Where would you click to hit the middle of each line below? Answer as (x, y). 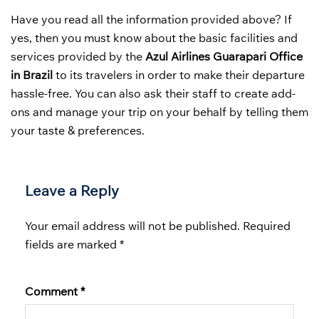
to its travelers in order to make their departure (179, 74)
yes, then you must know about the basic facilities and (154, 37)
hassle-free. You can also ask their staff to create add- (153, 93)
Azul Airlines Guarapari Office (224, 56)
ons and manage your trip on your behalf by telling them (159, 111)
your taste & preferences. (78, 130)
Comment (53, 291)
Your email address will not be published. (132, 225)
